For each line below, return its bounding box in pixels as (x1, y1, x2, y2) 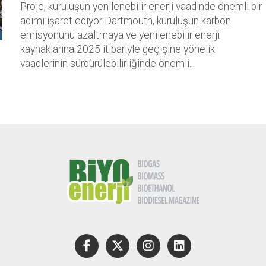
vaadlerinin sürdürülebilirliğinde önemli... (20, 58, 195, 70)
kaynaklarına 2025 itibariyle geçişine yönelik (20, 43, 215, 56)
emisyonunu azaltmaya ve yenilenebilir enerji (20, 29, 220, 42)
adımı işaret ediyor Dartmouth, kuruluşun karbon (20, 15, 231, 27)
